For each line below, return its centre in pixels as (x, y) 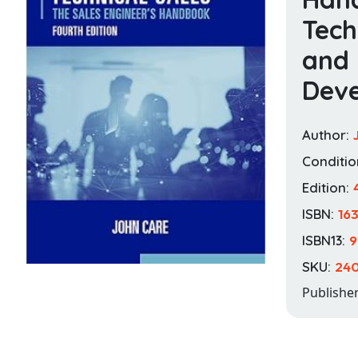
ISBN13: (326, 240)
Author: (328, 134)
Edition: (328, 187)
